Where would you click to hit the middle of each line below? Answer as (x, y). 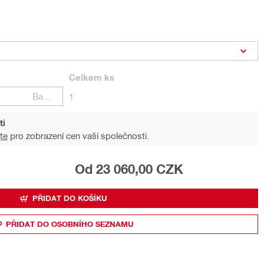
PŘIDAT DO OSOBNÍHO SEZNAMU (70, 224)
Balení (48, 96)
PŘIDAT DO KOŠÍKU (70, 198)
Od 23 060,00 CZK (129, 169)
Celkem (85, 77)
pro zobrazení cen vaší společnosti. (78, 136)
